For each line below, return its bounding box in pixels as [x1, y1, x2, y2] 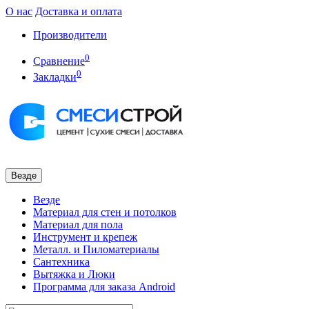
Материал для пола [33, 218, 123, 230]
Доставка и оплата [35, 6, 122, 17]
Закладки [33, 70, 77, 83]
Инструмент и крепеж [33, 230, 137, 243]
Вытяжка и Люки [33, 268, 115, 280]
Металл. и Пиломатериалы [33, 243, 159, 255]
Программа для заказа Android [33, 280, 175, 292]
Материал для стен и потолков [33, 206, 177, 218]
